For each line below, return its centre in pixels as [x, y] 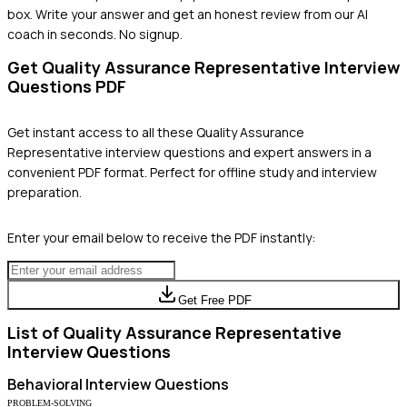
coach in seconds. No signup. [95, 34]
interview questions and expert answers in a [237, 152]
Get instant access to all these [102, 132]
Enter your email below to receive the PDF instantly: [161, 237]
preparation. [45, 192]
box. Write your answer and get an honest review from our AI [188, 14]
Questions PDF [67, 86]
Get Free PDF [214, 300]
